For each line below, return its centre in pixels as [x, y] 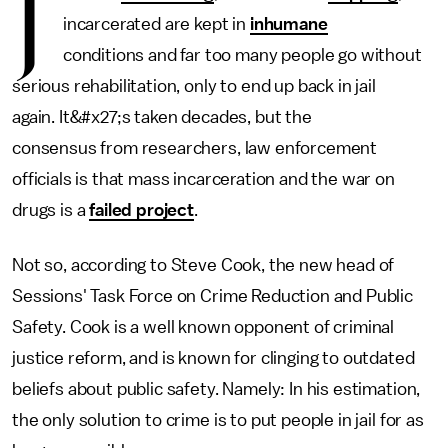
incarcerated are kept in [156, 24]
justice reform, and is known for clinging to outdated [213, 358]
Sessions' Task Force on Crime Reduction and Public [212, 296]
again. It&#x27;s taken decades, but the [162, 117]
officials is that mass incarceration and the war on [203, 179]
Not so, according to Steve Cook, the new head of [203, 265]
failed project [142, 210]
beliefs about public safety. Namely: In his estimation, [216, 389]
